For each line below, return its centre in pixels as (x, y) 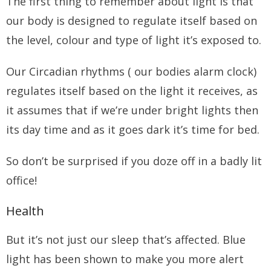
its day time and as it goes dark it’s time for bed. (133, 130)
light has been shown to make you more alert (125, 259)
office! (21, 181)
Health (25, 211)
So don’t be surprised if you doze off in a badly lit (134, 161)
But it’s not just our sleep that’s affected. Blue (126, 240)
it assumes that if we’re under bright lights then (132, 110)
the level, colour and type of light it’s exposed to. (134, 40)
